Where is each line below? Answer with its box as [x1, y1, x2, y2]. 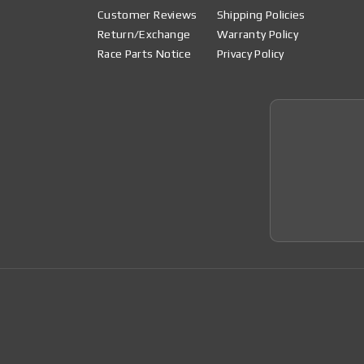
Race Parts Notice [97, 46, 191, 60]
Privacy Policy [216, 46, 284, 60]
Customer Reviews [97, 7, 197, 21]
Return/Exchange [97, 27, 191, 41]
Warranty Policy [216, 27, 298, 41]
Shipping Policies [216, 7, 305, 21]
